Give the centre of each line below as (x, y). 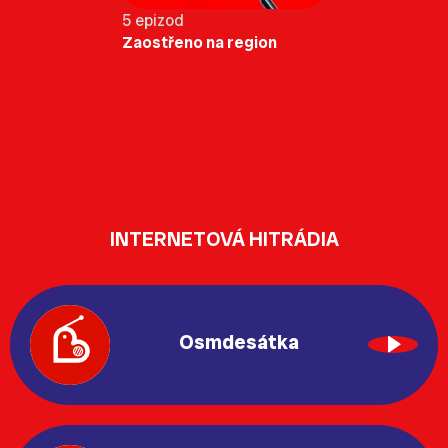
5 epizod (153, 20)
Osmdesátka (239, 342)
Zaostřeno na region (199, 42)
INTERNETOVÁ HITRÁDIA (224, 238)
